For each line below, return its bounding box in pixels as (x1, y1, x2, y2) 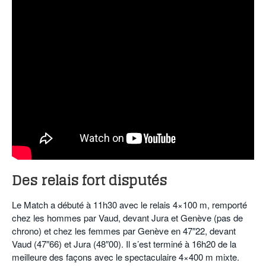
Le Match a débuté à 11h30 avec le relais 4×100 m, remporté (12, 198, 247, 211)
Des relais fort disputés (12, 168, 167, 193)
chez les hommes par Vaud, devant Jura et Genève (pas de (12, 211, 243, 224)
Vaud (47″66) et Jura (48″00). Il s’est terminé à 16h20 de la (12, 237, 236, 251)
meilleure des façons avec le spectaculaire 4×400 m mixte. (12, 251, 239, 264)
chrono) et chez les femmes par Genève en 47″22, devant (12, 224, 236, 237)
